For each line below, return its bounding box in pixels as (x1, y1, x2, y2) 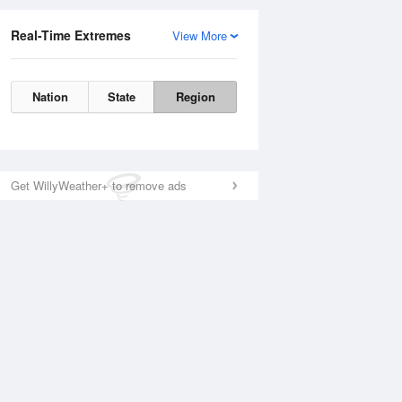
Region (175, 88, 215, 105)
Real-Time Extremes (11, 26, 131, 44)
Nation (31, 88, 68, 105)
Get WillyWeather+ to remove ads (11, 177, 187, 194)
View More (172, 27, 227, 44)
